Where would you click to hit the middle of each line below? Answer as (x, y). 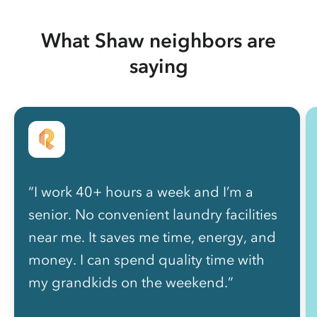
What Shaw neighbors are (158, 41)
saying (158, 66)
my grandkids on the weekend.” (131, 283)
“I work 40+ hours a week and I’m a (141, 192)
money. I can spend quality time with (146, 260)
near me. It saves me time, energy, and (152, 237)
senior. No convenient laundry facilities (153, 215)
